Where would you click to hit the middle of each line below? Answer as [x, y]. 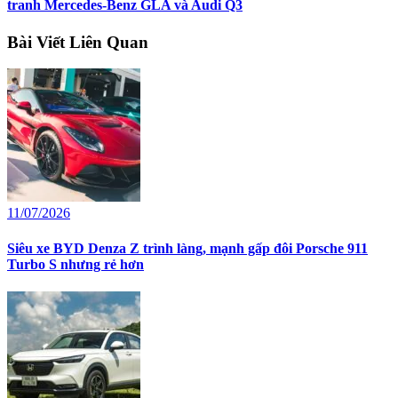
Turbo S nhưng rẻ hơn [76, 264]
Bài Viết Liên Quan [78, 42]
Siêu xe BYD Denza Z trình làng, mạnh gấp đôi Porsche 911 [187, 248]
